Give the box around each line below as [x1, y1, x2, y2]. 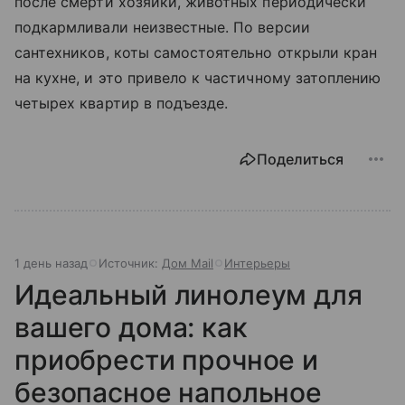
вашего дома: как [14, 311, 248, 344]
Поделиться [257, 150, 344, 168]
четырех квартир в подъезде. [14, 94, 229, 112]
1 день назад [14, 256, 88, 270]
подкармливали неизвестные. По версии [14, 18, 310, 36]
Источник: [99, 256, 162, 270]
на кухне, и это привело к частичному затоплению [14, 69, 381, 87]
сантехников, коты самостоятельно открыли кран [14, 43, 378, 61]
